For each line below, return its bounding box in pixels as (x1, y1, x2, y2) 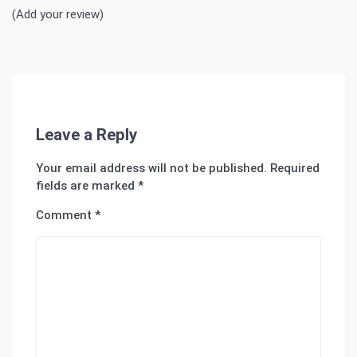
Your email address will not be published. (36, 161, 267, 176)
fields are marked (36, 178, 138, 194)
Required (270, 161, 320, 176)
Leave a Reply (36, 125, 137, 145)
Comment (36, 208, 95, 223)
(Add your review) (12, 7, 104, 22)
